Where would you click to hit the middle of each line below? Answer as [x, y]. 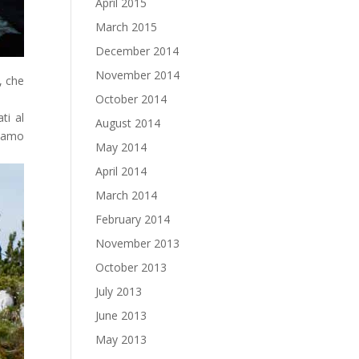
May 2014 [121, 147]
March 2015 [127, 27]
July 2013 [119, 291]
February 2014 [133, 219]
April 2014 [121, 171]
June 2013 [121, 315]
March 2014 [127, 195]
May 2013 [121, 339]
